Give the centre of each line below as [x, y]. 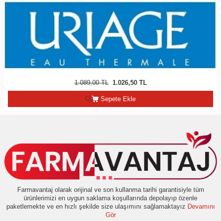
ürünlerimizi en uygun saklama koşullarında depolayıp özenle [110, 198]
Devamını [201, 207]
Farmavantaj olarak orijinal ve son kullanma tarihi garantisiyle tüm [110, 190]
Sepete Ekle [117, 99]
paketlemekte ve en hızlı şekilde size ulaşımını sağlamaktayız [97, 207]
